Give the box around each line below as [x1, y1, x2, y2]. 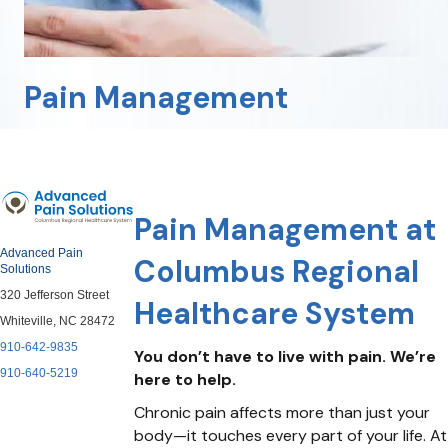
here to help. [134, 368, 237, 390]
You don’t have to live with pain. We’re [134, 345, 437, 367]
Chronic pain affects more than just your [134, 401, 431, 423]
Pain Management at [134, 209, 437, 249]
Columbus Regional [134, 251, 420, 291]
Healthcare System [134, 293, 416, 333]
